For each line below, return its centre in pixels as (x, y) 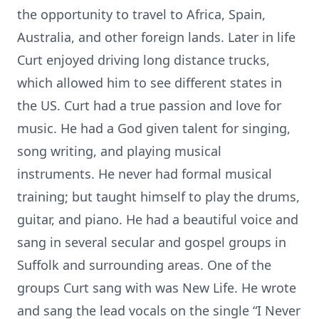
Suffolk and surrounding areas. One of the (144, 265)
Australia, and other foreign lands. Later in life (156, 37)
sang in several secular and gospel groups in (152, 242)
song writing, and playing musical (119, 151)
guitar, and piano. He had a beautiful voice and (158, 219)
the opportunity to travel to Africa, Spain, (141, 14)
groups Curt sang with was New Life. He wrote (157, 288)
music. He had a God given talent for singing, (154, 128)
